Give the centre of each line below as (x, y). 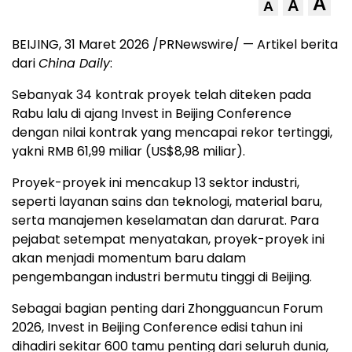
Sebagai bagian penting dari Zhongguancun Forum (167, 308)
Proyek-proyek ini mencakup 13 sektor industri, (156, 183)
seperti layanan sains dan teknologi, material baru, (167, 202)
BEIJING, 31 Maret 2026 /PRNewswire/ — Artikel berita (175, 44)
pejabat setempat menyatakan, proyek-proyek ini (168, 239)
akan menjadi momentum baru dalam (129, 258)
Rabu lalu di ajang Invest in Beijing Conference (152, 114)
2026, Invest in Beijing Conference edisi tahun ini (157, 327)
